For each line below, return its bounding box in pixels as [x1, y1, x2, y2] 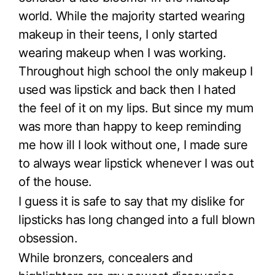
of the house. [18, 174, 92, 190]
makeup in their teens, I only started [18, 27, 217, 42]
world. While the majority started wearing [18, 9, 245, 24]
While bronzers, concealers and [18, 250, 192, 265]
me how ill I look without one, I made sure [18, 137, 247, 153]
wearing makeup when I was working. [18, 45, 226, 61]
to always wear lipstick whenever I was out [18, 156, 254, 171]
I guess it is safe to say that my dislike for [18, 194, 244, 209]
